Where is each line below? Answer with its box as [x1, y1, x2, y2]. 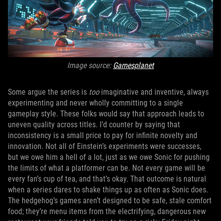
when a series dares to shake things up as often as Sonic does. [8, 185, 208, 194]
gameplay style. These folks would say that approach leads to [8, 109, 204, 118]
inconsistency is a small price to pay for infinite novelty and [8, 131, 197, 140]
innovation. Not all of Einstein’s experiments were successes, [8, 142, 201, 151]
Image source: [67, 61, 113, 70]
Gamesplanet [113, 61, 154, 70]
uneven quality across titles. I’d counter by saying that [8, 120, 180, 129]
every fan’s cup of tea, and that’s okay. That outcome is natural [8, 174, 206, 184]
